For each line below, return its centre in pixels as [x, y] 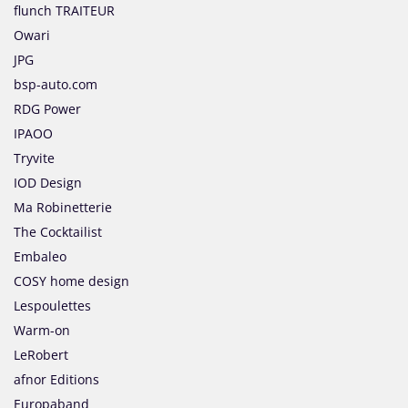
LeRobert [41, 355]
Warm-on [42, 331]
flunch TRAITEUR [64, 11]
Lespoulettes [52, 306]
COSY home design [71, 281]
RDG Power [47, 109]
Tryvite [34, 158]
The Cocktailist [58, 232]
